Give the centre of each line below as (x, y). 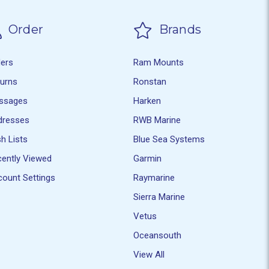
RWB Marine (157, 120)
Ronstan (150, 81)
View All (149, 254)
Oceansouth (158, 235)
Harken (147, 101)
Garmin (148, 158)
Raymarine (154, 177)
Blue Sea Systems (169, 139)
